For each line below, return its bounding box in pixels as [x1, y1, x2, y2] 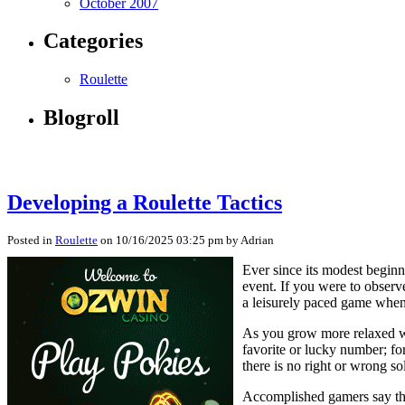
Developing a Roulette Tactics [7, 191, 282, 215]
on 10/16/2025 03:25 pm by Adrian [98, 232, 274, 247]
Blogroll [43, 106, 119, 130]
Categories [43, 29, 143, 53]
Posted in [7, 232, 55, 247]
